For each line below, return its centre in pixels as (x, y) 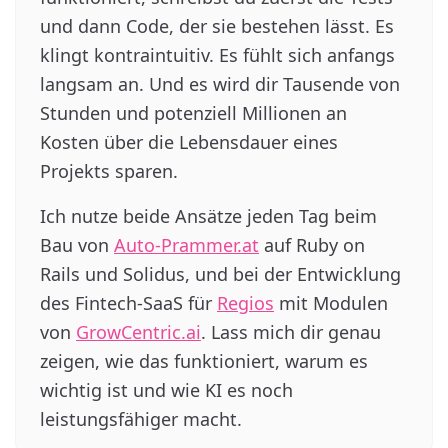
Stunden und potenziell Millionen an (193, 113)
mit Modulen (331, 303)
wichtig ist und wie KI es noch (166, 390)
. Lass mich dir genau (291, 332)
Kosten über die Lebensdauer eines (189, 142)
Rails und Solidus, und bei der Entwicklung (220, 274)
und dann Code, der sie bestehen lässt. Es (217, 26)
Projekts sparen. (109, 171)
